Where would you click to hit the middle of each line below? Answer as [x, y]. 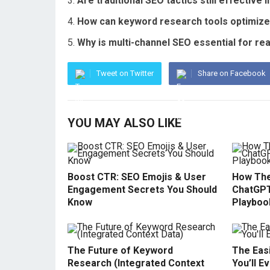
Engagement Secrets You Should [142, 190]
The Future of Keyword [120, 250]
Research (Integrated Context [136, 263]
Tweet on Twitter [125, 73]
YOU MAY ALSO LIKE [124, 123]
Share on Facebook [232, 73]
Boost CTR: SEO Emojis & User [137, 177]
